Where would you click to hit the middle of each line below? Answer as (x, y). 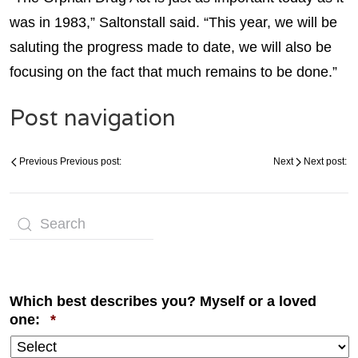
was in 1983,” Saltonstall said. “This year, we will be (173, 22)
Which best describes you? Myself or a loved (163, 301)
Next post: (325, 161)
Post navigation (93, 117)
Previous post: (91, 161)
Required (86, 318)
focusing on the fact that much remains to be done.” (173, 72)
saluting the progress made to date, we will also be (171, 47)
